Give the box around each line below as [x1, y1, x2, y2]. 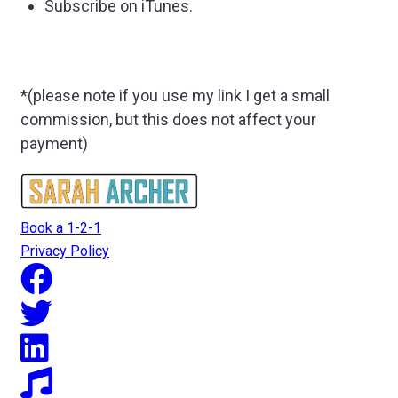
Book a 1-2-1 [20, 219, 101, 236]
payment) [20, 133, 88, 153]
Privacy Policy [20, 242, 109, 259]
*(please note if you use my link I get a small [20, 85, 330, 105]
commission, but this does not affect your [20, 109, 316, 129]
